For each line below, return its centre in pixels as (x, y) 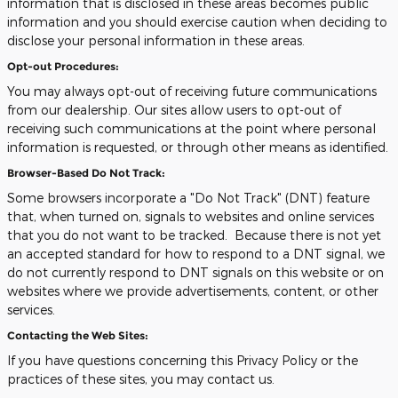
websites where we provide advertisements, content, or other (193, 291)
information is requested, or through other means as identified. (198, 147)
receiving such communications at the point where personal (191, 128)
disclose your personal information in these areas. (156, 40)
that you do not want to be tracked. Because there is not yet (194, 235)
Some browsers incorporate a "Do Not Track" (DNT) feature (188, 198)
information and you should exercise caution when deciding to (197, 22)
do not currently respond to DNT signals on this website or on (195, 272)
